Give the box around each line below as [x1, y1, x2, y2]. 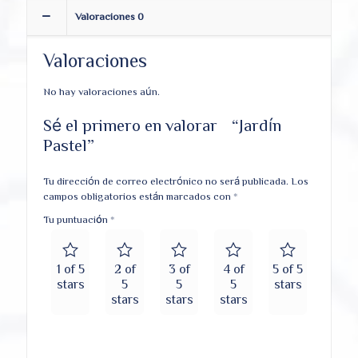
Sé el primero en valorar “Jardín [43, 117, 281, 134]
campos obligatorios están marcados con [43, 191, 233, 202]
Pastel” [43, 137, 105, 154]
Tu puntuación [43, 214, 110, 225]
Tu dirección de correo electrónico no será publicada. [43, 176, 288, 187]
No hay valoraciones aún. [43, 86, 160, 97]
